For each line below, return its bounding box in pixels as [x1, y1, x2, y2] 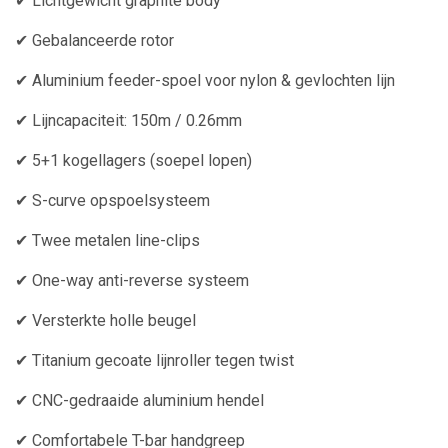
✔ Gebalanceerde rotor [15, 31, 174, 51]
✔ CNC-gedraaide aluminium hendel [15, 391, 264, 411]
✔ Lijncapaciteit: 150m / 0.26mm [15, 111, 242, 131]
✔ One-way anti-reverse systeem [15, 271, 249, 291]
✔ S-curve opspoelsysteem [15, 191, 210, 211]
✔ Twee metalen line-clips [15, 231, 200, 251]
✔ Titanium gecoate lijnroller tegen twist [15, 351, 294, 371]
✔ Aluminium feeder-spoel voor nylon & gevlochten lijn [15, 71, 395, 91]
